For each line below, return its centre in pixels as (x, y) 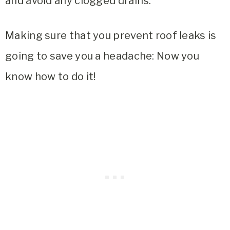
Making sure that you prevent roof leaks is (111, 35)
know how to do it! (51, 76)
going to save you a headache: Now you (102, 56)
